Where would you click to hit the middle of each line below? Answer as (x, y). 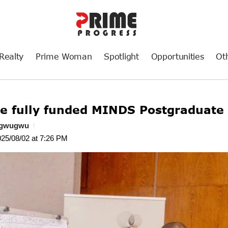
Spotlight (121, 56)
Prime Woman (64, 56)
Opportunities (177, 56)
